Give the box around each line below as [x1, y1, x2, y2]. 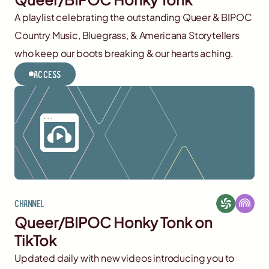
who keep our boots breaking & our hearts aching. [14, 46, 234, 59]
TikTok [14, 231, 56, 249]
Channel [14, 198, 44, 210]
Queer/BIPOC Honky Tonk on [14, 213, 213, 231]
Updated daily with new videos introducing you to [14, 251, 235, 264]
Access [34, 68, 61, 80]
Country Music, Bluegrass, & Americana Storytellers [14, 28, 240, 41]
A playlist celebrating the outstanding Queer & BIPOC [14, 10, 252, 23]
